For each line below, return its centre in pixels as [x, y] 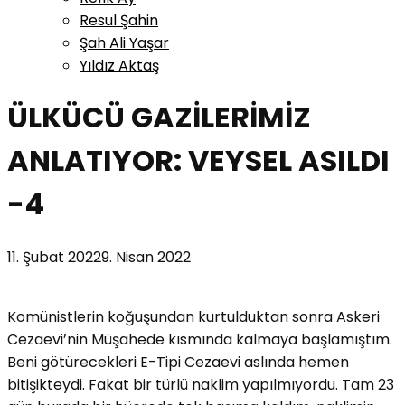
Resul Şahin [119, 20]
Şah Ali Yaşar [124, 43]
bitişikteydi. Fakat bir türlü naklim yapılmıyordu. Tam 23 [201, 384]
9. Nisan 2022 [146, 257]
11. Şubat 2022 [54, 257]
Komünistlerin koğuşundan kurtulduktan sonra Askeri [193, 316]
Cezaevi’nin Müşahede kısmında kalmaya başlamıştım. [200, 339]
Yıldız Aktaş [119, 66]
